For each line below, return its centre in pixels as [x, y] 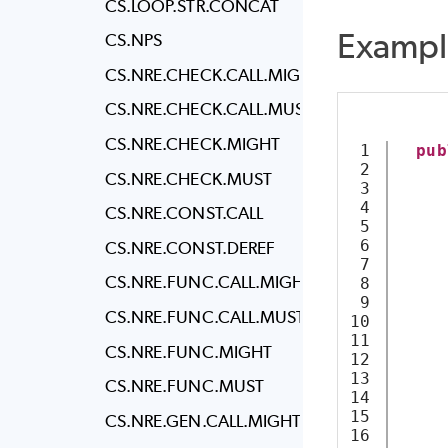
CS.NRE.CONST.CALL [184, 213]
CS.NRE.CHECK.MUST [188, 178]
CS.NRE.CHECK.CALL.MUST [209, 109]
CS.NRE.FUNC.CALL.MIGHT [209, 282]
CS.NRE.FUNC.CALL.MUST [205, 316]
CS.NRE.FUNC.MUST [184, 386]
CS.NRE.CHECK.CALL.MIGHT [213, 74]
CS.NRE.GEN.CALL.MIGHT [203, 420]
